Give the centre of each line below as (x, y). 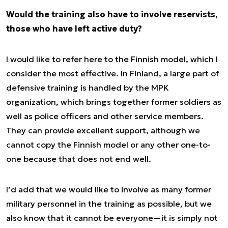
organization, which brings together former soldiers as (114, 102)
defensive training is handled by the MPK (88, 88)
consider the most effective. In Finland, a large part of (112, 73)
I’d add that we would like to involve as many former (109, 189)
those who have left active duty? (74, 28)
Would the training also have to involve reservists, (112, 14)
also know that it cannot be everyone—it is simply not (112, 218)
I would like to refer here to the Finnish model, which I (112, 59)
